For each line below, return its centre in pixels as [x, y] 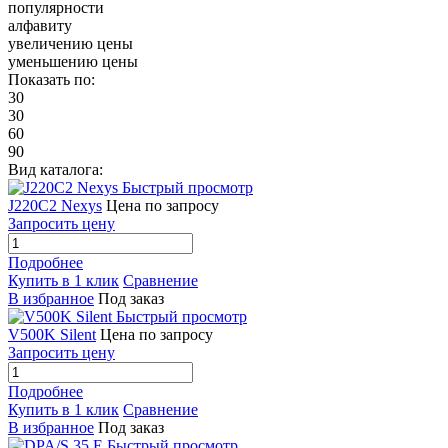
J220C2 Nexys [55, 205]
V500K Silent [52, 334]
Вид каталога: [55, 169]
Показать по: [51, 79]
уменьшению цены [73, 61]
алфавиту [40, 25]
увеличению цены [70, 43]
